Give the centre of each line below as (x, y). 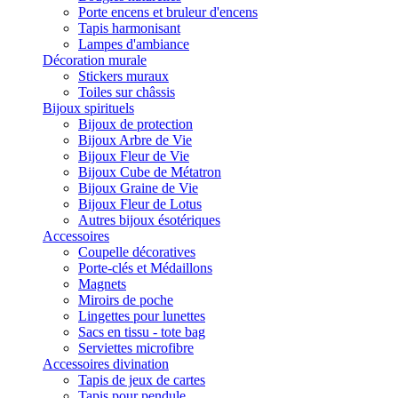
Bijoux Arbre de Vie (135, 140)
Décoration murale (95, 60)
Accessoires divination (106, 364)
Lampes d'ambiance (134, 44)
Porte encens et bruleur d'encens (168, 12)
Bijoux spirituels (88, 108)
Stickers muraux (123, 76)
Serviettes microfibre (136, 348)
